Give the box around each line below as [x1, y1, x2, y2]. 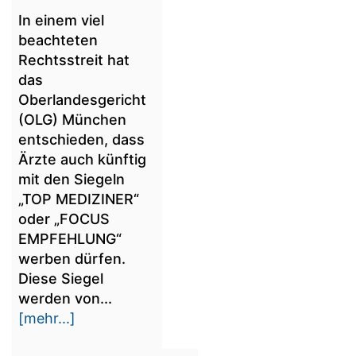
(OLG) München [18, 111, 126, 129]
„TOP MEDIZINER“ [18, 191, 139, 208]
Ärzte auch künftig [18, 151, 146, 168]
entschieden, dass [18, 131, 145, 149]
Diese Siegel [18, 270, 103, 288]
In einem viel [18, 12, 104, 29]
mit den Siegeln [18, 171, 125, 188]
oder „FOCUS [18, 211, 110, 228]
